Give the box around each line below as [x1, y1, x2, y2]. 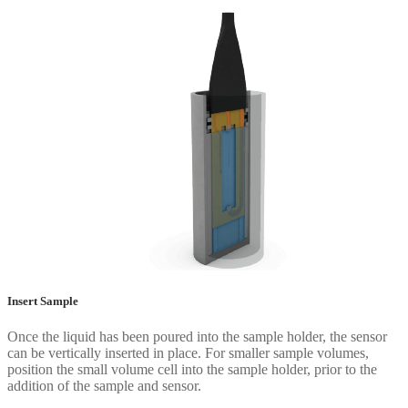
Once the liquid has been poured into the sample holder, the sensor [7, 328, 387, 344]
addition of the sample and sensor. [7, 377, 201, 393]
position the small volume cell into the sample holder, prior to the [7, 361, 377, 377]
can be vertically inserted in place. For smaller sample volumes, [7, 344, 369, 361]
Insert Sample [7, 293, 78, 308]
